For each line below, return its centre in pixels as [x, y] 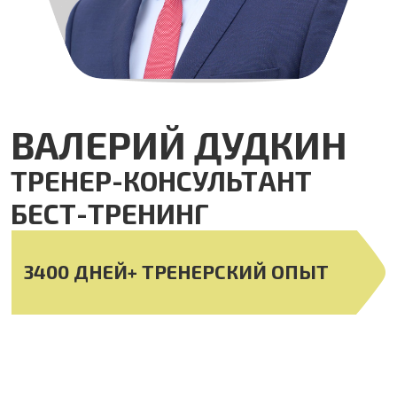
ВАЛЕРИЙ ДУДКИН [149, 56]
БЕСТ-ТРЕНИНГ [92, 114]
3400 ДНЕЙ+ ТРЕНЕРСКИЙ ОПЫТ [148, 163]
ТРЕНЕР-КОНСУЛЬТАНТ [135, 87]
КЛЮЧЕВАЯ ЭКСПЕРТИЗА [171, 349]
